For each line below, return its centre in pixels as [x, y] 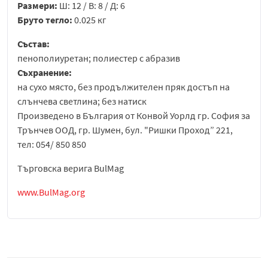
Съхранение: [45, 73]
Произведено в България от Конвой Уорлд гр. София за [134, 116]
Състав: [33, 44]
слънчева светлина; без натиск [82, 101]
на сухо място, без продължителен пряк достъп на [124, 87]
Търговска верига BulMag [71, 168]
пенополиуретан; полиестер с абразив [99, 58]
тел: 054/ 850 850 [52, 144]
